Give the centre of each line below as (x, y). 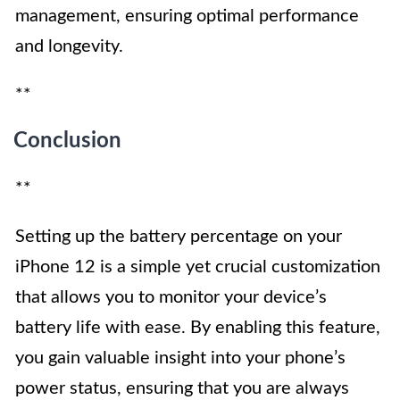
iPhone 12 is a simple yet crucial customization (198, 267)
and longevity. (69, 46)
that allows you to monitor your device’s (171, 297)
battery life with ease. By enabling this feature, (198, 327)
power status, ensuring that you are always (182, 388)
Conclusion (67, 141)
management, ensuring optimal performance (187, 16)
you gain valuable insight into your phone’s (180, 358)
